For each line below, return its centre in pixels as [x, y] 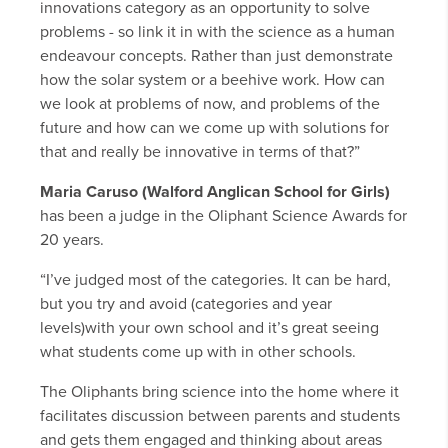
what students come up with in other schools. [198, 352]
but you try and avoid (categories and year [186, 304]
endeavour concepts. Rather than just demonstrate [216, 56]
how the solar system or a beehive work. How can [212, 80]
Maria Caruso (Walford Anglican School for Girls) [215, 192]
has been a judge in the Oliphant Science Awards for [223, 216]
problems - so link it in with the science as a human [217, 32]
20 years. [72, 240]
